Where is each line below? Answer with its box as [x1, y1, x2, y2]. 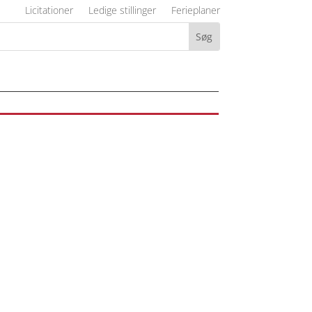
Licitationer [24, 3, 73, 17]
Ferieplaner [171, 3, 220, 17]
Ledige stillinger [88, 3, 156, 17]
